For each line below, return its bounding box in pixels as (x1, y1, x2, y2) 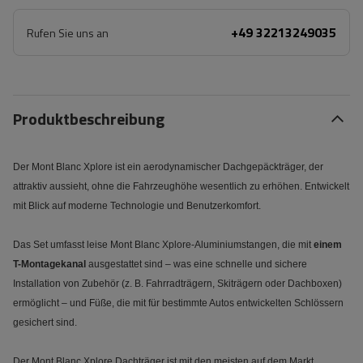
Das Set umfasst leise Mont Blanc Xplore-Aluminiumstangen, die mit (13, 239, 314, 250)
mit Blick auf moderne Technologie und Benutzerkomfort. (13, 200, 261, 211)
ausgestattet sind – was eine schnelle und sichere (86, 258, 307, 270)
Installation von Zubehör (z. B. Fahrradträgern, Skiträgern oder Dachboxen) (13, 278, 342, 289)
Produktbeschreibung (13, 106, 164, 131)
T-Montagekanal (13, 258, 86, 270)
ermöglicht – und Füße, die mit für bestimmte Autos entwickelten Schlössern (13, 297, 344, 309)
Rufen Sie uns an (27, 24, 109, 41)
